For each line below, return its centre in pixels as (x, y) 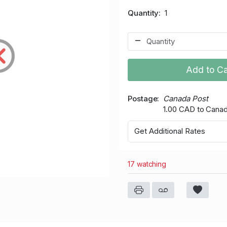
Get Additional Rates (170, 131)
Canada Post (186, 98)
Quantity (143, 13)
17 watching (147, 164)
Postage (143, 98)
